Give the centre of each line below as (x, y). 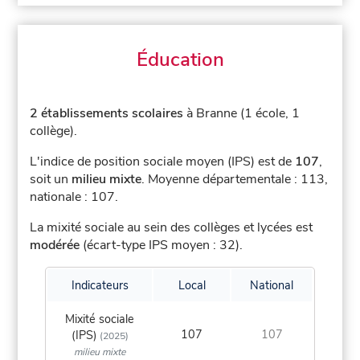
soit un (51, 180)
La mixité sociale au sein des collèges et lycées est (172, 228)
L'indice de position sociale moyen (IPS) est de (163, 162)
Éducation (180, 60)
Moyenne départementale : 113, (238, 180)
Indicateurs (100, 286)
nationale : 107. (74, 197)
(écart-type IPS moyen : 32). (162, 245)
